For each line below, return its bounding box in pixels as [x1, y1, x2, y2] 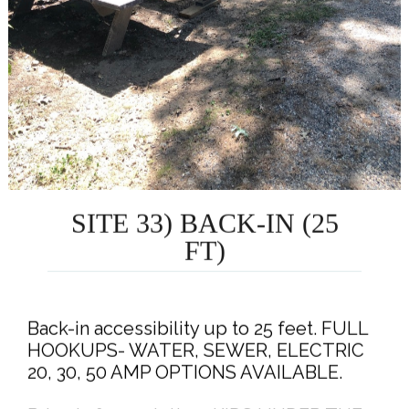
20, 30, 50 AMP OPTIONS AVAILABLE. [27, 361, 343, 383]
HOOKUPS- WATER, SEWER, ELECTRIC [27, 339, 365, 362]
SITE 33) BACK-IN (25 [70, 207, 339, 238]
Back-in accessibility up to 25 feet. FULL [27, 317, 369, 340]
